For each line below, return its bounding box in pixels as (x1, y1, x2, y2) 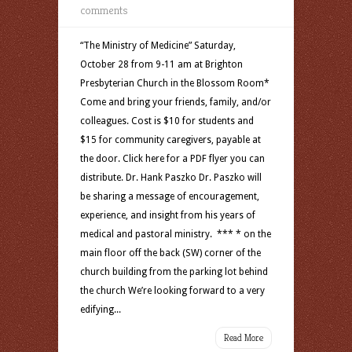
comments (80, 2, 128, 17)
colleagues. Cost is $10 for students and (80, 115, 254, 126)
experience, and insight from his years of (80, 210, 255, 221)
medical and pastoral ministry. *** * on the (80, 229, 271, 240)
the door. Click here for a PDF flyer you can (80, 153, 265, 164)
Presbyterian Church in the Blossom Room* (80, 78, 269, 89)
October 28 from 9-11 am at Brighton (80, 59, 243, 70)
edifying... (80, 304, 121, 315)
